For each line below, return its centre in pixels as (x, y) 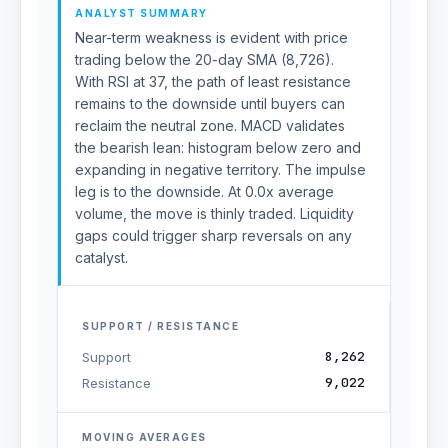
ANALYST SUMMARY (141, 13)
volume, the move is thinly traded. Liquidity (214, 213)
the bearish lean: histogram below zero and (218, 147)
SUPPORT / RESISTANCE (160, 326)
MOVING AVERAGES (144, 437)
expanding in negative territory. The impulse (220, 169)
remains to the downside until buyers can (210, 103)
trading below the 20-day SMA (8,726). (204, 59)
